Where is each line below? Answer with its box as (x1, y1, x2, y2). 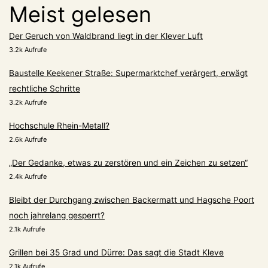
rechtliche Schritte (9, 83, 80, 93)
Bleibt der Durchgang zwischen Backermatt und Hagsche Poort (9, 194, 254, 205)
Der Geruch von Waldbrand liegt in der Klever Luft (9, 31, 203, 41)
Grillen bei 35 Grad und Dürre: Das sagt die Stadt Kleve (9, 247, 224, 257)
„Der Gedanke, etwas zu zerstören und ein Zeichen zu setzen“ (9, 157, 248, 167)
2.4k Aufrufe (9, 172, 47, 181)
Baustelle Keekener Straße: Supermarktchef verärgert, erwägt (9, 68, 248, 78)
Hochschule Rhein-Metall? (9, 120, 109, 130)
